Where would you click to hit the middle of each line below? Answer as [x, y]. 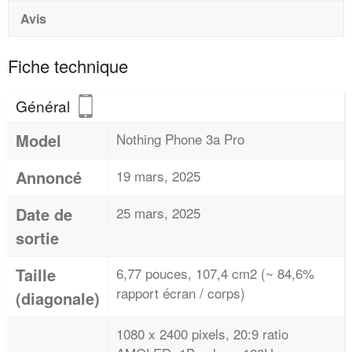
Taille [36, 275]
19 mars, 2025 [158, 176]
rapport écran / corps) [181, 293]
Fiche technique [68, 66]
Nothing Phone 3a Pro [180, 139]
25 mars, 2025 [158, 213]
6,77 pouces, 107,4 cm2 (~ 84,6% [215, 273]
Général [45, 106]
